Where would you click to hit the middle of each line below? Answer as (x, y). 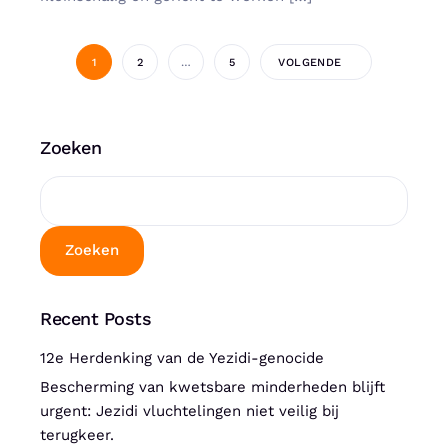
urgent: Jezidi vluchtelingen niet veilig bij (189, 410)
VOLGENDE (310, 62)
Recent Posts (96, 318)
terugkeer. (77, 434)
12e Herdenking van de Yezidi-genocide (182, 358)
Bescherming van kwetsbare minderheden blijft (212, 386)
